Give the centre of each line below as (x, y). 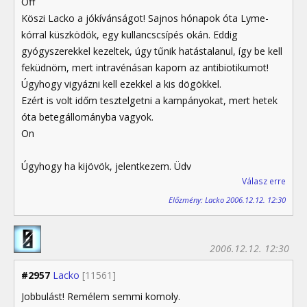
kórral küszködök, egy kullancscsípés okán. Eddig (130, 34)
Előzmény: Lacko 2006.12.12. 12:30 (227, 200)
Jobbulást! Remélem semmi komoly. (101, 297)
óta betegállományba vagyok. (87, 116)
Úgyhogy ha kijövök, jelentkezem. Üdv (106, 166)
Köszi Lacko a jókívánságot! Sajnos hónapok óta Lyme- (145, 18)
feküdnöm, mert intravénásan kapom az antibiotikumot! (145, 67)
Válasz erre (264, 181)
